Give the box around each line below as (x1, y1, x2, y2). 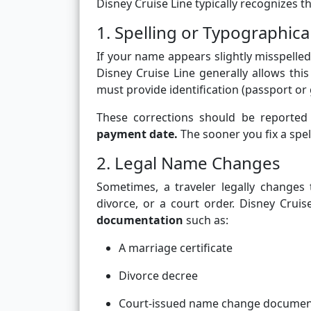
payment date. (96, 126, 178, 142)
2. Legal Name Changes (96, 151, 280, 175)
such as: (183, 212, 228, 228)
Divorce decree (119, 268, 198, 284)
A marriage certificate (119, 240, 233, 256)
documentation (96, 212, 183, 228)
